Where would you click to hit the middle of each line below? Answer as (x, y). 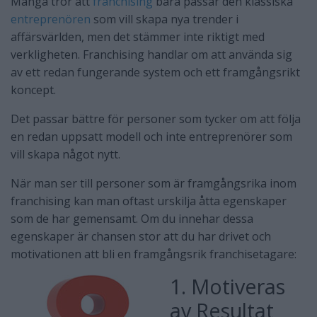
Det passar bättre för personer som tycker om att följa (156, 119)
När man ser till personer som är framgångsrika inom (154, 184)
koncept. (33, 90)
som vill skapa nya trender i (165, 19)
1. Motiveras (227, 287)
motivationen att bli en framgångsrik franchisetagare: (154, 254)
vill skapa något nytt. (65, 155)
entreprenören (51, 19)
